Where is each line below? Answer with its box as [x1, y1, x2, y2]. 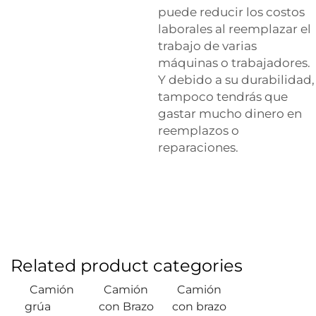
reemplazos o [158, 123, 239, 138]
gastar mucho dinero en [158, 107, 302, 121]
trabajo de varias [158, 39, 257, 54]
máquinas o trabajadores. [158, 56, 310, 71]
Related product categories [11, 255, 243, 276]
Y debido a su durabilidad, [158, 73, 315, 87]
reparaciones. [158, 140, 238, 155]
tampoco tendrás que [158, 90, 288, 104]
